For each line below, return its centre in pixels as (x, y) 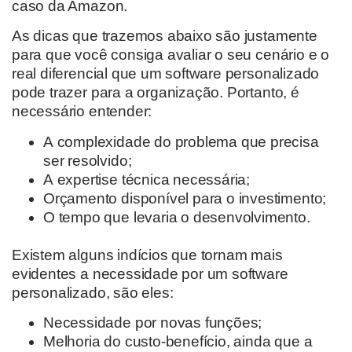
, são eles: (139, 292)
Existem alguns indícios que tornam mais (147, 255)
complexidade (106, 141)
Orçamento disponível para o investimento (183, 198)
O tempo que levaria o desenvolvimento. (181, 217)
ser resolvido (86, 160)
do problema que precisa (236, 141)
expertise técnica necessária (152, 179)
